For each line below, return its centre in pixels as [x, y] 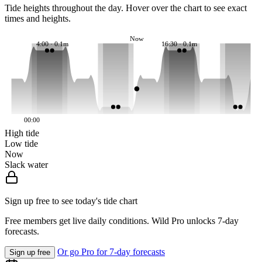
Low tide [21, 144]
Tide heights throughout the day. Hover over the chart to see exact [126, 8]
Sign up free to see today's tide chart [71, 201]
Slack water [26, 165]
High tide [22, 133]
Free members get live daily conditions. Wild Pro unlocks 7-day [122, 221]
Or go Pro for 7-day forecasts [111, 252]
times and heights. [38, 19]
